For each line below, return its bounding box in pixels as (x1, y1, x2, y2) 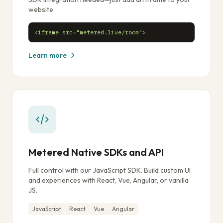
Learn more (28, 51, 67, 60)
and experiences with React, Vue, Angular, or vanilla (28, 176, 189, 185)
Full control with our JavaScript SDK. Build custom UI (28, 166, 191, 175)
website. (28, 5, 55, 14)
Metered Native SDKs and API (28, 146, 164, 158)
